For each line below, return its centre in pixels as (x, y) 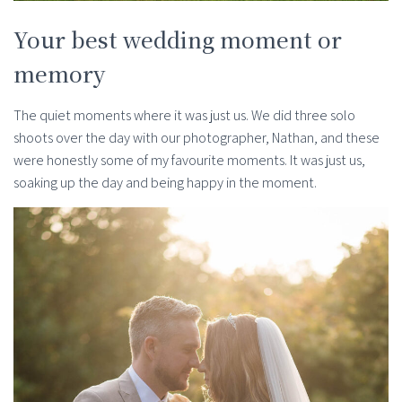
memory (59, 73)
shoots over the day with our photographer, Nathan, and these (197, 138)
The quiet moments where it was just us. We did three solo (184, 115)
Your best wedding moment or (178, 39)
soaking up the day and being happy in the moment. (165, 183)
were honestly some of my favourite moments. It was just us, (189, 160)
